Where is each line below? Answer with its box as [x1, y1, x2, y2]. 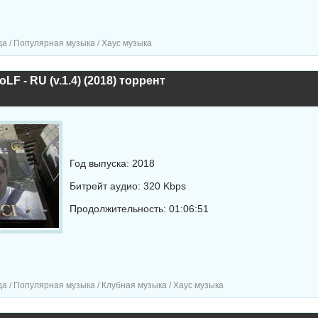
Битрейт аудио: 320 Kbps [69, 180, 186, 192]
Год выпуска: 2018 [69, 158, 155, 169]
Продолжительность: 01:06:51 [69, 203, 209, 214]
